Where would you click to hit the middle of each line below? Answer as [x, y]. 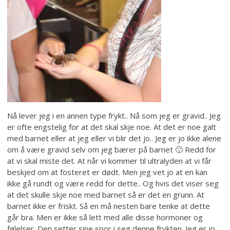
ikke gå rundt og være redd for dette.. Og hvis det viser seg [113, 184]
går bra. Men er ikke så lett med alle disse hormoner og [105, 217]
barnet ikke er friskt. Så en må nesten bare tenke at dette [109, 206]
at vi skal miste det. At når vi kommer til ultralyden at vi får [110, 161]
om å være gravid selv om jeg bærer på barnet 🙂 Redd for [112, 150]
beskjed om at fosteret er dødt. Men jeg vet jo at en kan [108, 172]
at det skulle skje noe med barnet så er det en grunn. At [106, 195]
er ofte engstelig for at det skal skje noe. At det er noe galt [112, 127]
